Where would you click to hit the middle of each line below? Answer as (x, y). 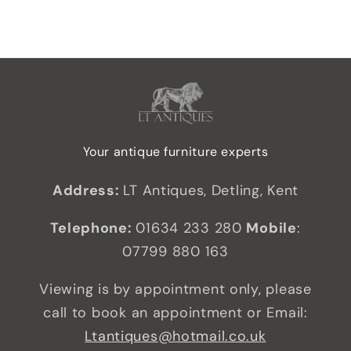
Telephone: (93, 228)
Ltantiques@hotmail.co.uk (175, 337)
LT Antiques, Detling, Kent (211, 191)
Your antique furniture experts (175, 152)
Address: (88, 191)
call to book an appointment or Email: (175, 313)
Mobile (271, 228)
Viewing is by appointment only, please (175, 289)
